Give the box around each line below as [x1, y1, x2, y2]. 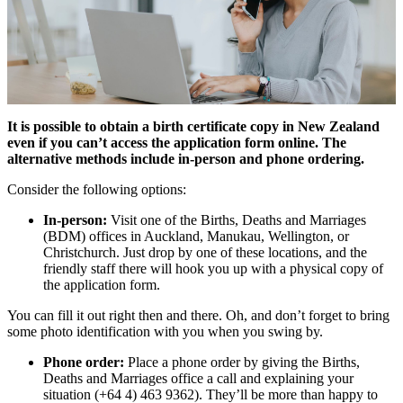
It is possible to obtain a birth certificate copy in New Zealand [7, 119, 380, 135]
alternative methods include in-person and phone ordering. [7, 151, 364, 167]
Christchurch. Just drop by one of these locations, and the [43, 245, 367, 261]
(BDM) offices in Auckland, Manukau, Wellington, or [43, 228, 349, 245]
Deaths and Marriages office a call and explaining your [43, 371, 354, 387]
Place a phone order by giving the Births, [124, 354, 360, 371]
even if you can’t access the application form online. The [7, 135, 346, 151]
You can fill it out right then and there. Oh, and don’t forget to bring [7, 308, 390, 324]
